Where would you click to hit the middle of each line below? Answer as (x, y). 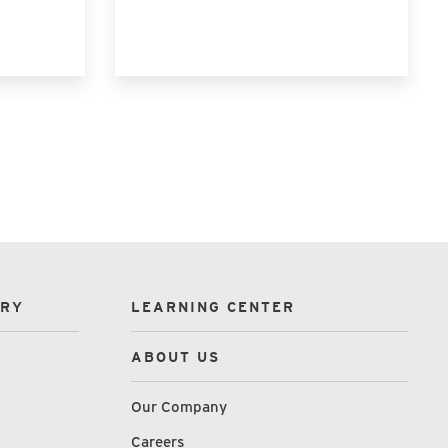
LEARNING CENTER (213, 307)
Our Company (179, 406)
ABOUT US (176, 357)
